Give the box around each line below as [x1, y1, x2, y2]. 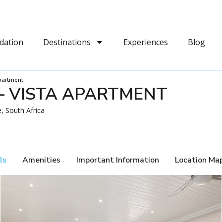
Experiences [123, 37, 168, 48]
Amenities [22, 155, 60, 166]
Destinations [43, 37, 91, 48]
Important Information [76, 155, 159, 166]
